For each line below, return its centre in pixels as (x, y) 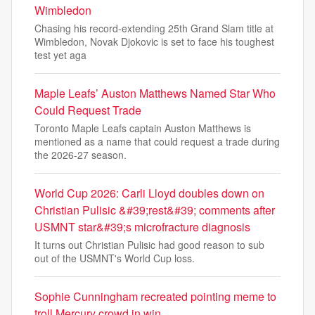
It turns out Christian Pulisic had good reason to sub (149, 245)
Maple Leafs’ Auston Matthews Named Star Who (155, 93)
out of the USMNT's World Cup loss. (115, 258)
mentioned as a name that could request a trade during (157, 141)
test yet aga (60, 55)
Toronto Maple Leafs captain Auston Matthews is (143, 128)
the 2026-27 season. (81, 155)
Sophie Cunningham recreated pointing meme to (155, 296)
